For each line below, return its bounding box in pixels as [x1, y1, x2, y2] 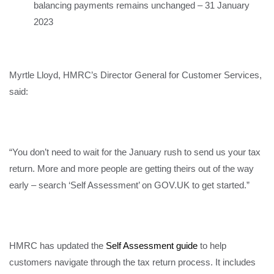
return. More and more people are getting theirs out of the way [9, 163, 254, 174]
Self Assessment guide [106, 240, 198, 251]
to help [198, 240, 226, 251]
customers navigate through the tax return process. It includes [9, 256, 256, 267]
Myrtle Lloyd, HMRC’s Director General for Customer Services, [9, 69, 262, 80]
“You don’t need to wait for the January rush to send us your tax [9, 146, 261, 157]
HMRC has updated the [9, 240, 106, 251]
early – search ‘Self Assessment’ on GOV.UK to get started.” [9, 179, 250, 190]
